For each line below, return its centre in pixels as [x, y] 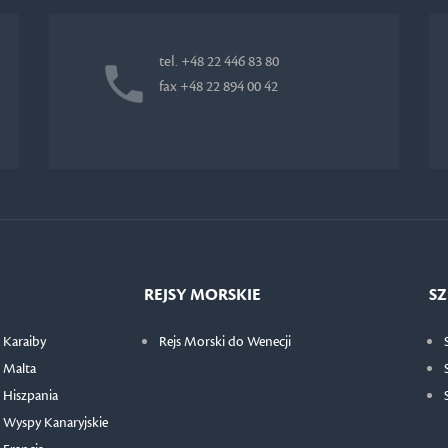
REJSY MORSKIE [202, 294]
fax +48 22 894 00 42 [218, 86]
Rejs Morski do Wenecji [225, 341]
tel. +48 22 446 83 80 [218, 61]
